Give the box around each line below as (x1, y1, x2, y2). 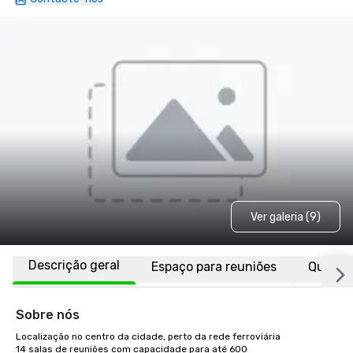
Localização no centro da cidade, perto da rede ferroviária (16, 331, 281, 342)
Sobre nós (16, 307, 80, 322)
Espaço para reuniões (151, 258, 277, 274)
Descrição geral (28, 258, 120, 273)
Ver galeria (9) (250, 210, 321, 224)
